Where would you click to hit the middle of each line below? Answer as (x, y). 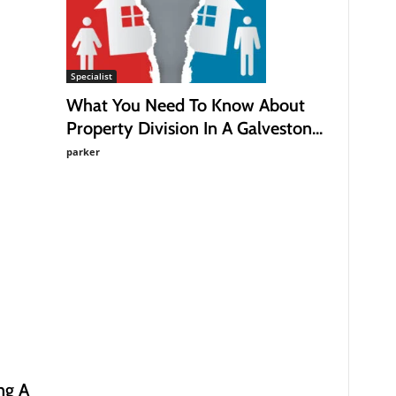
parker (83, 152)
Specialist (91, 76)
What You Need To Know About (185, 105)
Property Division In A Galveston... (194, 128)
